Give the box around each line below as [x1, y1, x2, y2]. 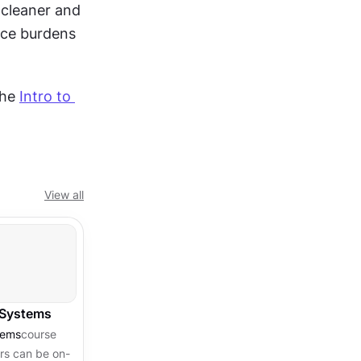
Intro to [19, 87, 71, 105]
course [21, 326, 56, 341]
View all [44, 187, 84, 201]
